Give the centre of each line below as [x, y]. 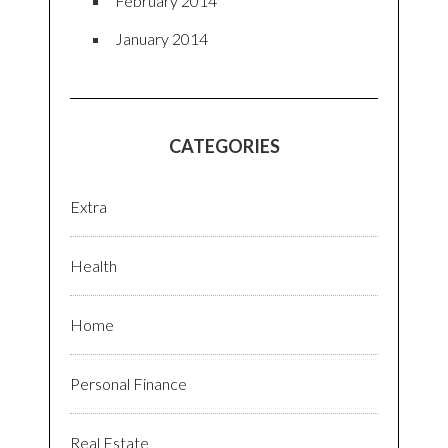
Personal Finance [128, 384]
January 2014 [161, 39]
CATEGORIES [224, 146]
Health [93, 266]
